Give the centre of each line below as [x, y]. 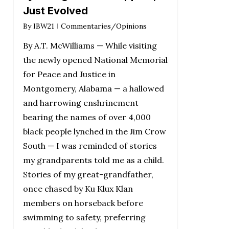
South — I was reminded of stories [90, 146]
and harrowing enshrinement [81, 103]
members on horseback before [83, 203]
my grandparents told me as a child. [93, 160]
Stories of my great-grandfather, [88, 175]
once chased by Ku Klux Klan [78, 189]
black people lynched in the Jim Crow [94, 132]
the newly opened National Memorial [95, 60]
